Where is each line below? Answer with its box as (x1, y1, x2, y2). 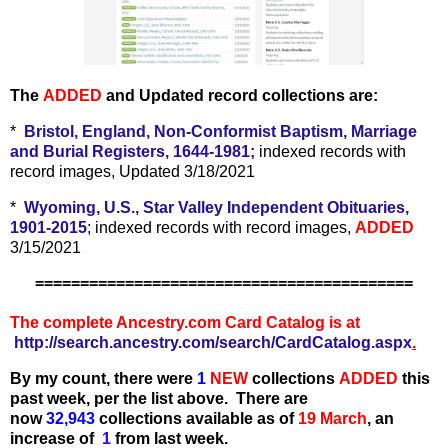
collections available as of (95, 410, 298, 428)
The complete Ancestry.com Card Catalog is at (10, 314, 364, 332)
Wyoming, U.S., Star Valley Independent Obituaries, (24, 198, 409, 216)
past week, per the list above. (10, 390, 236, 408)
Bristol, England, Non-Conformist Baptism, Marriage (24, 122, 417, 140)
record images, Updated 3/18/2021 (10, 162, 255, 180)
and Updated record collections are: (106, 86, 378, 104)
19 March (298, 410, 367, 428)
